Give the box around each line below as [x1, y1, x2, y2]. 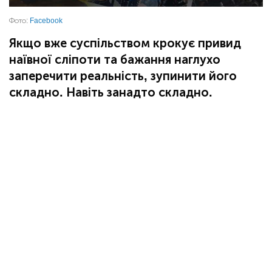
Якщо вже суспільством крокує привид [9, 36, 241, 51]
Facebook [30, 16, 63, 25]
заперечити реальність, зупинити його [9, 69, 237, 84]
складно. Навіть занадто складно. [9, 85, 212, 100]
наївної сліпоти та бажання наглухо [9, 52, 220, 67]
